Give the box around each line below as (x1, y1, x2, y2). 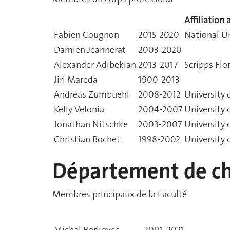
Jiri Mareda (54, 73, 98, 86)
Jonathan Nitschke (54, 118, 128, 130)
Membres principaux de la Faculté (52, 188, 187, 200)
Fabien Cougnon (54, 28, 119, 41)
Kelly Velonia (54, 103, 104, 116)
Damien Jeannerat (54, 43, 126, 56)
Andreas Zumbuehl (54, 88, 129, 101)
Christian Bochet (54, 132, 120, 145)
